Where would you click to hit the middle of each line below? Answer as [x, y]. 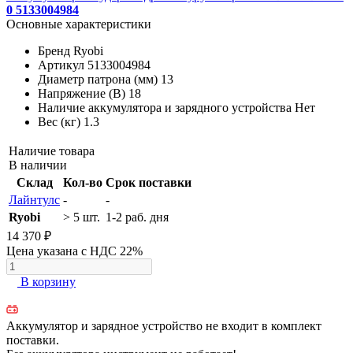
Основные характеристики [79, 24]
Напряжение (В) [82, 93]
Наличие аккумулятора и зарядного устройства [165, 107]
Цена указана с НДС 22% [74, 251]
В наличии [38, 165]
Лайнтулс [34, 199]
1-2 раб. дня [137, 217]
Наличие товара [52, 150]
